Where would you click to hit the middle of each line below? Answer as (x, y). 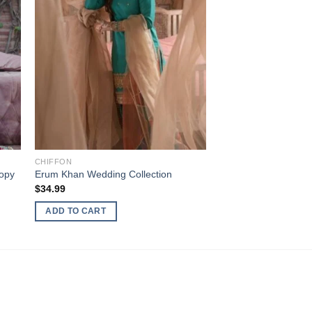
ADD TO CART (76, 211)
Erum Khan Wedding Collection (103, 174)
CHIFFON (53, 161)
